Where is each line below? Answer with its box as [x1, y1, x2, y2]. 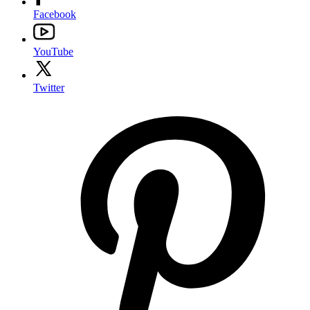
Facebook [33, 8, 76, 21]
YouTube [33, 46, 73, 58]
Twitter [33, 82, 64, 94]
